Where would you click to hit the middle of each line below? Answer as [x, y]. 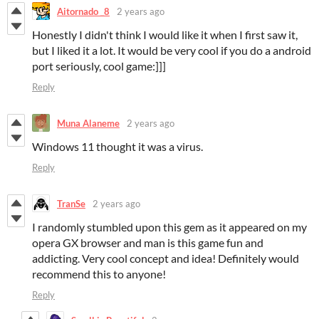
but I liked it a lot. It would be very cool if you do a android [172, 51]
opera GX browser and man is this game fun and [148, 243]
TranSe [71, 203]
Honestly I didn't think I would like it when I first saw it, [165, 35]
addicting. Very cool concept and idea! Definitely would [166, 258]
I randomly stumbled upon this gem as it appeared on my [169, 227]
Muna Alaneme [88, 123]
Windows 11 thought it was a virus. [117, 147]
